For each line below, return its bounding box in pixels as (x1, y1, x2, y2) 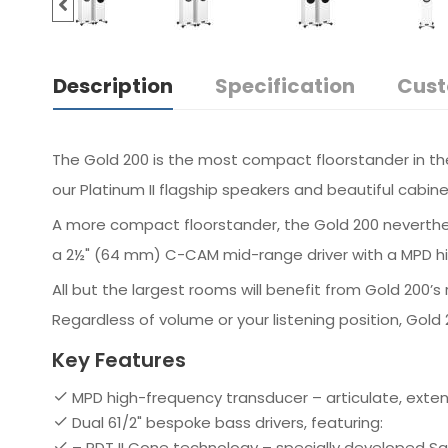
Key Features (52, 346, 186, 374)
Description (53, 72, 173, 100)
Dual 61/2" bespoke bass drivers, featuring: (72, 412, 383, 433)
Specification (215, 72, 355, 100)
